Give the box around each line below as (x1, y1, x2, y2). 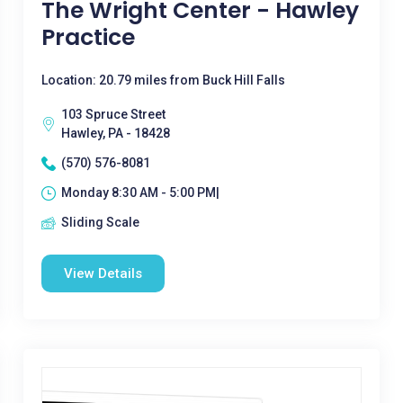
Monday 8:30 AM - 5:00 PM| (60, 185, 219, 200)
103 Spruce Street (60, 107, 166, 121)
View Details (63, 265, 142, 282)
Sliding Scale (60, 215, 139, 229)
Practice (40, 22, 135, 53)
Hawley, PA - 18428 (60, 126, 170, 140)
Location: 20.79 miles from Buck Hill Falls (40, 73, 285, 87)
